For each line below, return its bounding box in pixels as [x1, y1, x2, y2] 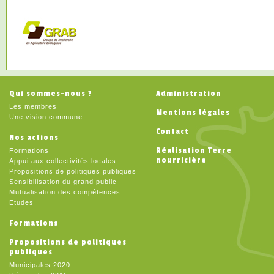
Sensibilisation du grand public [9, 177, 117, 185]
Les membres [9, 102, 57, 110]
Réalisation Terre [156, 145, 232, 155]
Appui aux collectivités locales [9, 157, 116, 165]
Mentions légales [156, 107, 230, 117]
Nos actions [9, 132, 59, 143]
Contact [156, 126, 189, 136]
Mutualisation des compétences [9, 188, 120, 196]
